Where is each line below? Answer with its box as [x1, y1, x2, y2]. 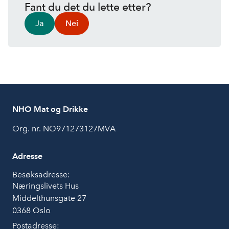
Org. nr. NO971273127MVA [12, 124, 116, 133]
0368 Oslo [12, 205, 51, 215]
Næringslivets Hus [12, 181, 79, 191]
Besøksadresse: [12, 170, 70, 179]
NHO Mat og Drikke [12, 104, 88, 114]
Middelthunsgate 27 [12, 193, 86, 203]
